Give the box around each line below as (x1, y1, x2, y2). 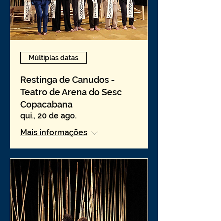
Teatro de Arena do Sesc (20, 87, 122, 97)
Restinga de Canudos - (20, 74, 115, 85)
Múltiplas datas (29, 53, 78, 62)
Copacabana (20, 99, 73, 110)
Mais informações (20, 128, 87, 137)
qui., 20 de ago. (20, 111, 76, 120)
